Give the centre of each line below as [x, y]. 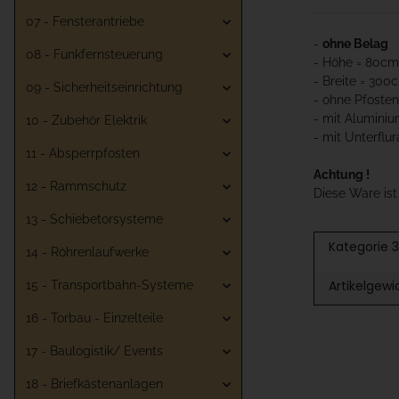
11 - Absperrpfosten [83, 153]
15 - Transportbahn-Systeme [110, 285]
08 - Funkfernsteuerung [94, 54]
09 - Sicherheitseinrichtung [104, 87]
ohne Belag [355, 44]
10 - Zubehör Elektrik [86, 120]
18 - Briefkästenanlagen [94, 384]
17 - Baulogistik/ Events [94, 351]
